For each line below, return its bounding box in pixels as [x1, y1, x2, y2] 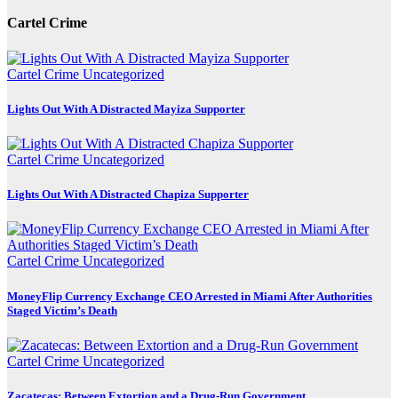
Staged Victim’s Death [7, 303, 117, 317]
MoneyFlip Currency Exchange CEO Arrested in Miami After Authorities [7, 289, 372, 303]
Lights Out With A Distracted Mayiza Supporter [7, 101, 245, 115]
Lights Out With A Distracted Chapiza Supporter [7, 187, 249, 202]
